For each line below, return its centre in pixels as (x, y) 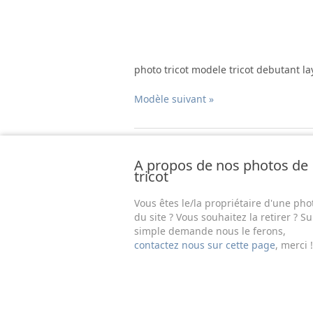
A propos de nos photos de (221, 165)
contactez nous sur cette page (205, 245)
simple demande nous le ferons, (210, 231)
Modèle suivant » (174, 99)
